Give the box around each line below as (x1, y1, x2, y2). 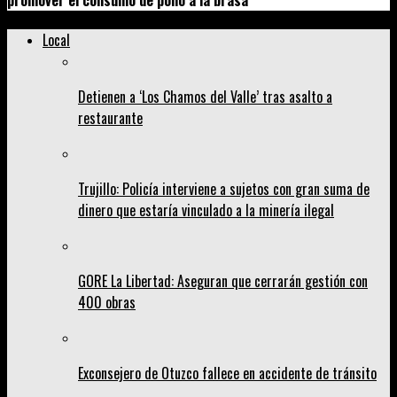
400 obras (78, 292, 136, 314)
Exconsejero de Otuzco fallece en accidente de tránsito (78, 362, 377, 385)
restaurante (78, 107, 143, 129)
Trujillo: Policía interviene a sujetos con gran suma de (78, 178, 370, 200)
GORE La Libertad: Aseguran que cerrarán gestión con (78, 270, 368, 292)
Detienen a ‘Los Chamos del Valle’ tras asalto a (78, 86, 332, 108)
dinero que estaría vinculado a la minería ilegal (78, 199, 334, 222)
